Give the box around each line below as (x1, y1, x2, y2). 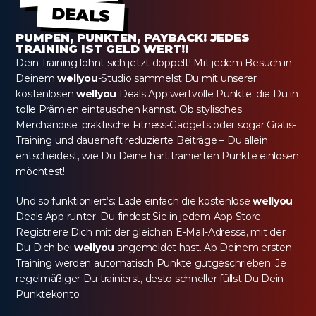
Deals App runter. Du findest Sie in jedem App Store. (16, 210, 263, 224)
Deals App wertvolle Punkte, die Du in (116, 87, 298, 101)
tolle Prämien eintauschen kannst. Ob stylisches (16, 103, 242, 116)
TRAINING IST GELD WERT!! (16, 42, 189, 56)
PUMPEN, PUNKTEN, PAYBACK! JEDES (16, 31, 250, 45)
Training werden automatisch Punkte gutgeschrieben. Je (16, 257, 286, 270)
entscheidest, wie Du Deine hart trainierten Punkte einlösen (16, 150, 299, 163)
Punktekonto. (16, 288, 82, 301)
